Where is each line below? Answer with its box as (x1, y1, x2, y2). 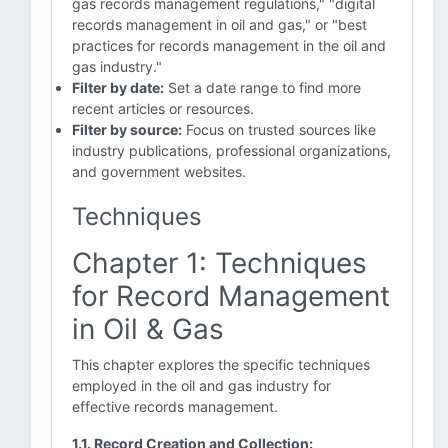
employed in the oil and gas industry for (72, 377, 331, 394)
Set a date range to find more (164, 79, 361, 96)
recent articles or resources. (72, 100, 254, 117)
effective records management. (72, 398, 278, 415)
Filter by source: (72, 121, 182, 138)
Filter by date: (72, 79, 164, 96)
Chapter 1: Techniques (72, 246, 367, 280)
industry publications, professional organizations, (72, 142, 391, 159)
